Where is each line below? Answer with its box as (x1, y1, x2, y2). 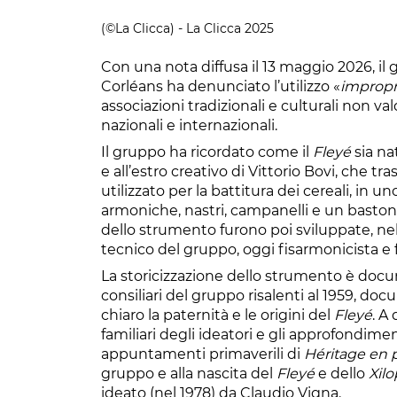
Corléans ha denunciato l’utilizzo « (101, 77, 340, 95)
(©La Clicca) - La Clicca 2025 (101, 19, 274, 36)
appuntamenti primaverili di (101, 345, 304, 362)
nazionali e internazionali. (101, 116, 277, 134)
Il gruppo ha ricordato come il (101, 143, 313, 160)
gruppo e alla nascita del (101, 364, 276, 382)
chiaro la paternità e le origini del (101, 306, 334, 323)
